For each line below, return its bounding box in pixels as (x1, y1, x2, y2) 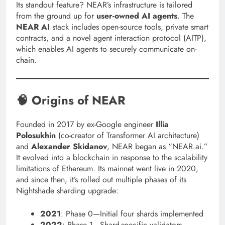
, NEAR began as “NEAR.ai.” (107, 140, 208, 152)
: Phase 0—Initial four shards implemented (61, 207, 203, 219)
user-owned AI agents (96, 10, 177, 22)
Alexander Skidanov (31, 140, 107, 152)
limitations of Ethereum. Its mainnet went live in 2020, (16, 162, 198, 174)
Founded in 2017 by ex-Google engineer (16, 118, 156, 130)
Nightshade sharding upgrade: (16, 184, 119, 196)
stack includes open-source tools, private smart (50, 21, 208, 33)
